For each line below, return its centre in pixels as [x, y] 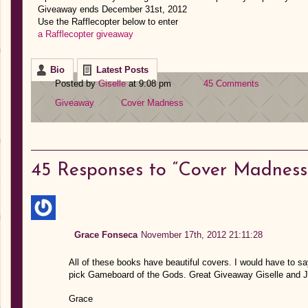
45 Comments [231, 83]
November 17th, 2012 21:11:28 [201, 234]
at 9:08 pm [150, 83]
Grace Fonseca [106, 234]
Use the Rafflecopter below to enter [108, 22]
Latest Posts [122, 70]
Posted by [77, 83]
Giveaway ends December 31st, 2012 [112, 9]
